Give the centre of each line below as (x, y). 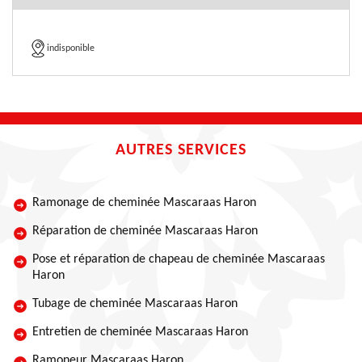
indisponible (71, 48)
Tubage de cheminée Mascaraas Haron (135, 304)
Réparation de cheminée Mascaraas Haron (145, 231)
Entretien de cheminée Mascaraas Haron (140, 332)
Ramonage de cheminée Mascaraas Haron (144, 203)
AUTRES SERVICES (181, 150)
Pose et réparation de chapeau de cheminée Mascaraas (179, 259)
